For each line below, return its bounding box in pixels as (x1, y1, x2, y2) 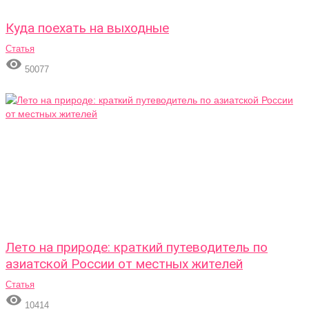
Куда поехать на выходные (6, 20, 169, 36)
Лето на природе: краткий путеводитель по (6, 239, 268, 255)
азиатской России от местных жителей (6, 256, 243, 272)
